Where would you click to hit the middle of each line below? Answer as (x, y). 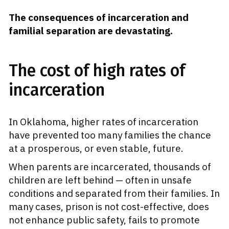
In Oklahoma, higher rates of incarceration (104, 122)
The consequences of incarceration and (99, 18)
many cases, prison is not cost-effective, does (109, 207)
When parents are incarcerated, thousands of (110, 167)
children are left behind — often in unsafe (100, 180)
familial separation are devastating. (91, 31)
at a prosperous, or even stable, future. (97, 148)
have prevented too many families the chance (110, 135)
